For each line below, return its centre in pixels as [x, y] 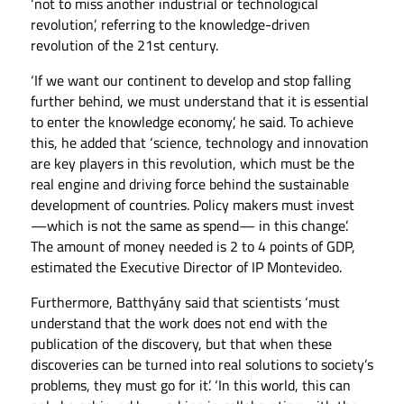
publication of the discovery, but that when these [181, 343]
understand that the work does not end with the [179, 322]
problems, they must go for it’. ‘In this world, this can [190, 385]
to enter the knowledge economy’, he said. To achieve [192, 121]
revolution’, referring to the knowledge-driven [170, 24]
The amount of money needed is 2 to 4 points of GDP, [193, 246]
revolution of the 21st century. [124, 45]
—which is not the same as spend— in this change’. [189, 225]
